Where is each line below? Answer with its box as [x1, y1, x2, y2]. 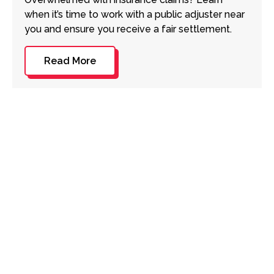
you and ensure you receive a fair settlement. [24, 23, 232, 35]
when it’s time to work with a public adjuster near [24, 8, 245, 20]
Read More [43, 54, 96, 67]
